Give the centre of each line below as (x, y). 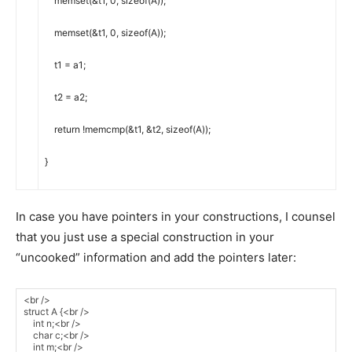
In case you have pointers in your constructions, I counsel (176, 217)
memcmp (105, 130)
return (67, 130)
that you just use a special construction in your (145, 237)
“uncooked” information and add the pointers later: (156, 258)
